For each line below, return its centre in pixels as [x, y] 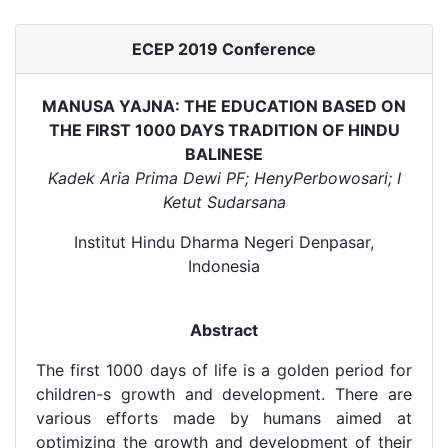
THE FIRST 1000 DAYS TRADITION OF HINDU [224, 130]
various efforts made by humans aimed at [224, 418]
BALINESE [224, 154]
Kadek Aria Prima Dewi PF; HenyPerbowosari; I [224, 178]
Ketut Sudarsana [224, 202]
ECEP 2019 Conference [224, 49]
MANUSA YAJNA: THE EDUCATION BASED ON [224, 106]
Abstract [224, 330]
